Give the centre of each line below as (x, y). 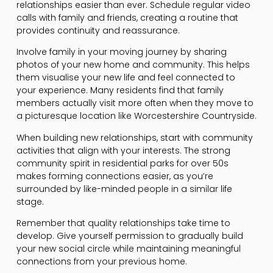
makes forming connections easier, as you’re (115, 176)
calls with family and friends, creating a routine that (127, 17)
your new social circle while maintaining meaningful (128, 249)
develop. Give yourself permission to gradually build (129, 236)
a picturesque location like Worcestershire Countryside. (136, 116)
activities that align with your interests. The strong (123, 150)
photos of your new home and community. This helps (133, 65)
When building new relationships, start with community (134, 137)
